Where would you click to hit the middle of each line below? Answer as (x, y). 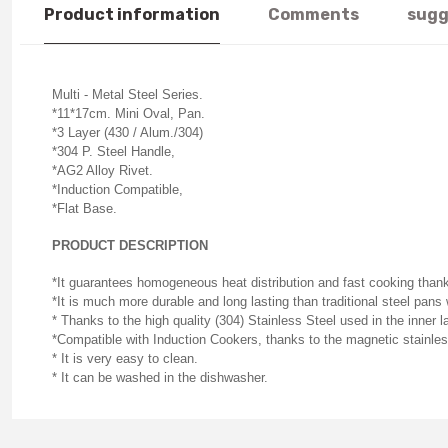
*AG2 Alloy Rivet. (102, 170)
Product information (132, 14)
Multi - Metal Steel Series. (127, 94)
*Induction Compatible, (117, 189)
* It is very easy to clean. (125, 358)
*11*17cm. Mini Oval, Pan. (128, 113)
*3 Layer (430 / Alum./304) (127, 132)
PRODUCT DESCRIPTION (130, 245)
